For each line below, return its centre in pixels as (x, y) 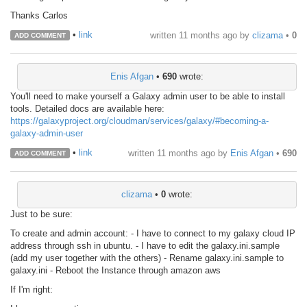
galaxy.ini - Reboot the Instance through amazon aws (115, 270)
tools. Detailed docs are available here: (87, 108)
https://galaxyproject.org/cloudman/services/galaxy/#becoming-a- (139, 121)
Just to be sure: (41, 214)
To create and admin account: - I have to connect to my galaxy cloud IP (153, 233)
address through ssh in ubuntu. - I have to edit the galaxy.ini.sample (145, 245)
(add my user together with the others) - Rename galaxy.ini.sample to (147, 258)
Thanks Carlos (39, 15)
